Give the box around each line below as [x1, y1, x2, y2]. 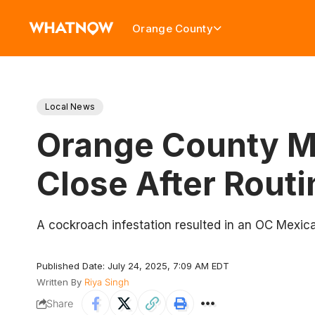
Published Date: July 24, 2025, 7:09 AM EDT [37, 260, 229, 271]
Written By [37, 276, 82, 288]
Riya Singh [84, 276, 129, 288]
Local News [45, 101, 95, 112]
